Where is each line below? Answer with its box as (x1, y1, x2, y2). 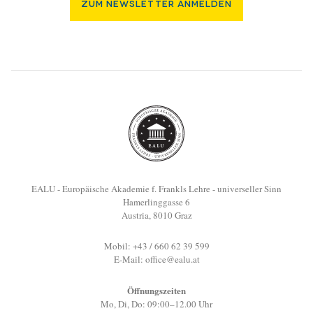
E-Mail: (113, 253, 145, 266)
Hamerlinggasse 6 (123, 196, 190, 209)
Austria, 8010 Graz (121, 209, 192, 222)
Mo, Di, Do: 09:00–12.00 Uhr (101, 298, 212, 311)
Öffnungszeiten (127, 284, 186, 298)
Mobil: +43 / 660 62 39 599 (103, 240, 210, 253)
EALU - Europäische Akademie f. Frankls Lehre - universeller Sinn (31, 182, 282, 196)
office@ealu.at (145, 253, 200, 266)
